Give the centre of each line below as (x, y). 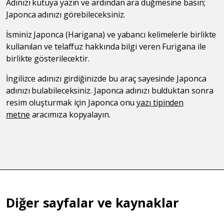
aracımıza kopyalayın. (70, 114)
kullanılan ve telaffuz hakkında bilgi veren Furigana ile (106, 46)
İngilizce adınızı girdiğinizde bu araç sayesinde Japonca (106, 78)
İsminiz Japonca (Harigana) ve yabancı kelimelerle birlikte (111, 34)
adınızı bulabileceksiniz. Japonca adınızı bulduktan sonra (110, 90)
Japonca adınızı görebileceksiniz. (67, 14)
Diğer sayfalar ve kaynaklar (92, 202)
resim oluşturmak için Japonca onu (71, 102)
